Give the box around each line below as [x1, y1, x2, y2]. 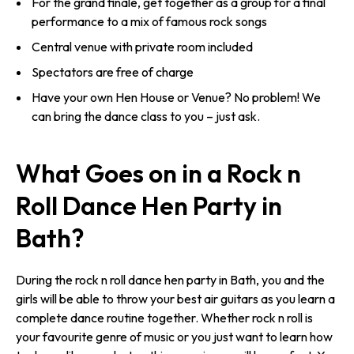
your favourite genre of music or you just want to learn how [16, 329, 333, 345]
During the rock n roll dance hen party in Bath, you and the [16, 272, 325, 288]
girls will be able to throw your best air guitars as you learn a [16, 291, 335, 307]
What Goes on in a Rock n [16, 157, 301, 190]
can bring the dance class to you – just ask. [32, 108, 260, 125]
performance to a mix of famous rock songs [32, 13, 267, 30]
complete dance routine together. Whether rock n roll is [16, 310, 313, 326]
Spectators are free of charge [32, 64, 194, 81]
